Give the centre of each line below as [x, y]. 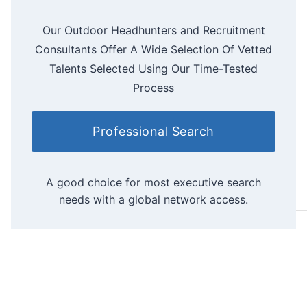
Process [153, 87]
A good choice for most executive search [153, 182]
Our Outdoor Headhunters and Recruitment [153, 30]
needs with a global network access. [153, 199]
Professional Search [153, 131]
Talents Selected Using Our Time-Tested [153, 68]
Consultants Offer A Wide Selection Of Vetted [153, 49]
